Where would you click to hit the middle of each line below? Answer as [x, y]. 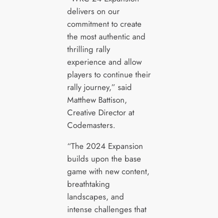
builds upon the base [104, 158]
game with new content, [108, 171]
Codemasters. [92, 125]
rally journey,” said [99, 87]
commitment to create [104, 24]
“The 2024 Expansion [105, 146]
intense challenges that [107, 209]
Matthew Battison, [97, 100]
